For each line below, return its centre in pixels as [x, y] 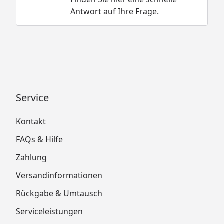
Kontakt [31, 121]
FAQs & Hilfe [39, 139]
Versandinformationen [59, 175]
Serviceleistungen [49, 211]
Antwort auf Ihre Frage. [114, 11]
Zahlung [31, 157]
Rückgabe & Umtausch [59, 193]
